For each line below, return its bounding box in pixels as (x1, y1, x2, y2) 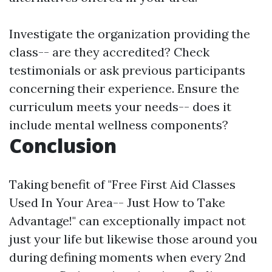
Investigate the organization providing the (9, 26, 250, 42)
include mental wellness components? (9, 117, 228, 133)
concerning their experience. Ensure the (9, 81, 239, 97)
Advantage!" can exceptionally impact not (9, 213, 246, 229)
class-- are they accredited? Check (9, 44, 209, 60)
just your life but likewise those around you (9, 231, 257, 247)
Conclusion (9, 132, 117, 159)
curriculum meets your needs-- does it (9, 99, 231, 115)
